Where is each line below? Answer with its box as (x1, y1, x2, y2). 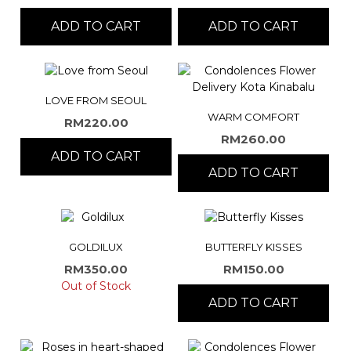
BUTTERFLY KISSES (204, 240, 302, 253)
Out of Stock (61, 278, 132, 293)
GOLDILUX (69, 240, 124, 253)
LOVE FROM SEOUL (45, 93, 147, 107)
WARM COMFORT (208, 110, 300, 123)
